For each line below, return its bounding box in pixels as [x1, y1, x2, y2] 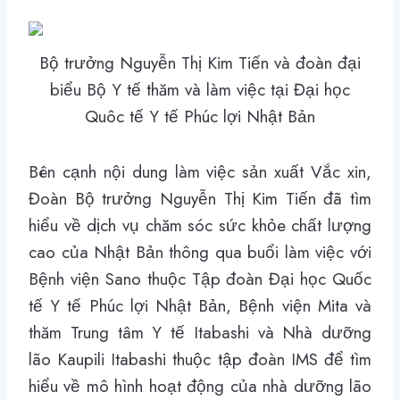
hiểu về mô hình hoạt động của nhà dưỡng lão [29, 373, 371, 398]
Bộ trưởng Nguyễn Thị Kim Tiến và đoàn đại [39, 50, 361, 75]
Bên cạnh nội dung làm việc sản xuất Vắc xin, [29, 159, 371, 184]
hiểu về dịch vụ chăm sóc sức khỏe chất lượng [29, 212, 371, 237]
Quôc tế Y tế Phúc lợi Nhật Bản [85, 104, 315, 129]
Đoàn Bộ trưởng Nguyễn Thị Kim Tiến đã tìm [29, 186, 371, 211]
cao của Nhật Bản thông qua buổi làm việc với [29, 239, 371, 264]
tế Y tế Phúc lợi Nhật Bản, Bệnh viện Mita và [29, 293, 371, 318]
